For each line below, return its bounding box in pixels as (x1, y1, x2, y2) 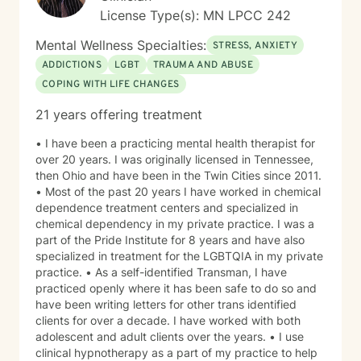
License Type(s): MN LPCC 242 (100, 7, 291, 23)
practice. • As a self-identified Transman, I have (35, 265, 85, 279)
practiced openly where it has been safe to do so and (35, 281, 317, 295)
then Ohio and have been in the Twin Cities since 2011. (35, 168, 322, 182)
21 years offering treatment (35, 106, 202, 122)
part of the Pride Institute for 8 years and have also (35, 233, 305, 247)
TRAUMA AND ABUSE (152, 59, 254, 72)
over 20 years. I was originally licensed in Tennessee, (35, 152, 313, 166)
